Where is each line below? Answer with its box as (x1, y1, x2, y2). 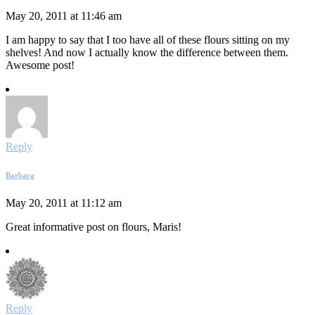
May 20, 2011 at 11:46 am (6, 10, 122, 22)
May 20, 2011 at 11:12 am (6, 197, 122, 210)
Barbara (6, 171, 34, 180)
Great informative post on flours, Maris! (6, 221, 181, 233)
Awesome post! (6, 59, 75, 72)
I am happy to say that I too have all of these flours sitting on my (6, 34, 290, 46)
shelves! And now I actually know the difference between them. (6, 46, 288, 59)
